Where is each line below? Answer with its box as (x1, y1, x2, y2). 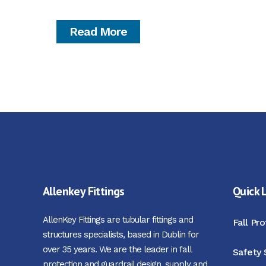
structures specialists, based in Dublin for (43, 229, 199, 240)
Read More (69, 24, 127, 39)
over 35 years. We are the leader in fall (43, 244, 191, 255)
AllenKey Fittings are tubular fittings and (43, 214, 193, 225)
